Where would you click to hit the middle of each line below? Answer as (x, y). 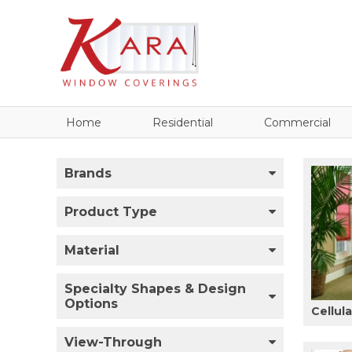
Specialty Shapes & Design (155, 288)
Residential (183, 122)
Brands (88, 173)
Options (91, 303)
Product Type (111, 211)
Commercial (297, 122)
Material (92, 250)
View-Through (113, 342)
